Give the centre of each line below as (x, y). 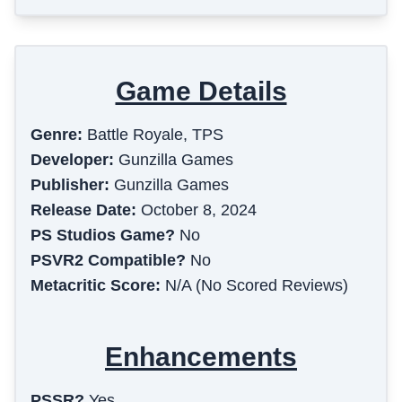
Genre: (57, 135)
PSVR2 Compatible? (108, 261)
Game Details (201, 92)
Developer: (72, 160)
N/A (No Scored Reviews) (257, 286)
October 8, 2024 (199, 210)
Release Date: (83, 210)
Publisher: (70, 185)
